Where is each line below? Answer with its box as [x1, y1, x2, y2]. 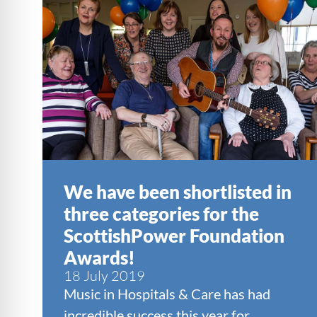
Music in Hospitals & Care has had [64, 284, 270, 302]
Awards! [64, 246, 135, 269]
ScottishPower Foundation [64, 224, 284, 247]
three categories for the [64, 202, 259, 225]
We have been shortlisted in [64, 180, 292, 203]
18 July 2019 [64, 266, 145, 284]
